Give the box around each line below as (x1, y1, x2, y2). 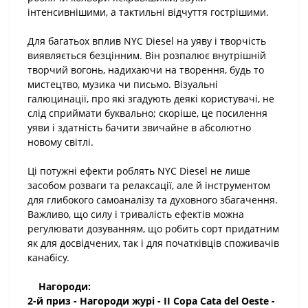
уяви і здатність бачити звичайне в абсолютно (27, 121, 251, 134)
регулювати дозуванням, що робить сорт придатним (27, 222, 279, 235)
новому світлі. (27, 135, 93, 148)
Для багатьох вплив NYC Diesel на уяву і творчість (27, 34, 266, 47)
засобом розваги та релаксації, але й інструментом (27, 179, 270, 192)
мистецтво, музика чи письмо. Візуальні (27, 78, 218, 91)
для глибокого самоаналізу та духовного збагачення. (27, 193, 278, 206)
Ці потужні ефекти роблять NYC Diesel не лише (27, 164, 250, 177)
